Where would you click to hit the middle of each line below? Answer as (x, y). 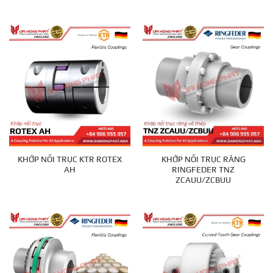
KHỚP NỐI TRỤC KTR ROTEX (70, 159)
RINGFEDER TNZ (203, 169)
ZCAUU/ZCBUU (203, 179)
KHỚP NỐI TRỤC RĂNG (203, 159)
